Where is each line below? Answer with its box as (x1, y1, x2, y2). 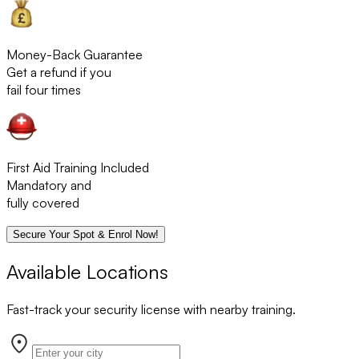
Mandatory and (6, 177, 91, 194)
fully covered (6, 195, 79, 212)
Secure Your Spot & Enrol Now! (13, 228, 159, 241)
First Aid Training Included (6, 159, 149, 176)
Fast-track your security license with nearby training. (6, 301, 296, 318)
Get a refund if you (6, 64, 111, 81)
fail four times (6, 82, 81, 99)
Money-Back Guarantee (6, 46, 143, 63)
